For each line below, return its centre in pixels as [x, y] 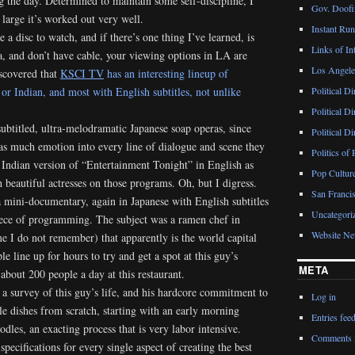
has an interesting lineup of [166, 73]
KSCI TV [82, 73]
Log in [323, 297]
